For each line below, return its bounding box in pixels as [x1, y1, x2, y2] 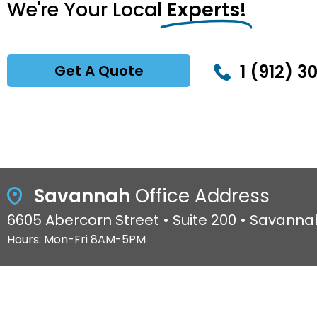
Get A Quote [54, 60, 144, 81]
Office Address [129, 183, 270, 209]
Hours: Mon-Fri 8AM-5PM [7, 231, 146, 248]
